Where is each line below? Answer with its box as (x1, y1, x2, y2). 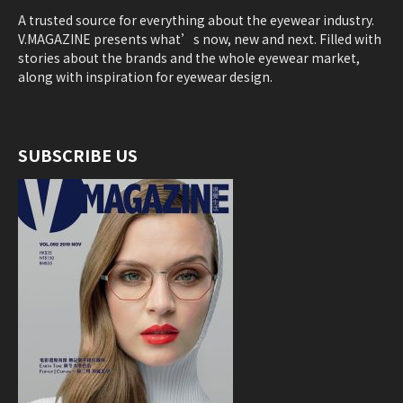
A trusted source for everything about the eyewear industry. (18, 11, 374, 30)
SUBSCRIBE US (18, 143, 138, 167)
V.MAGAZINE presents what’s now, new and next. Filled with (18, 30, 381, 49)
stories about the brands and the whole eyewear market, (18, 49, 360, 67)
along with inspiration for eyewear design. (18, 67, 273, 86)
